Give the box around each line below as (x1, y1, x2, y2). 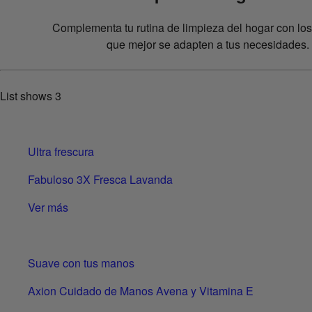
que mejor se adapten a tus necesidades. (107, 36, 310, 52)
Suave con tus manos (28, 254, 134, 271)
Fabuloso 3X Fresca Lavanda (28, 171, 173, 187)
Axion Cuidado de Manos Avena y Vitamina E (28, 282, 253, 299)
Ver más (28, 198, 68, 215)
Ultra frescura (28, 143, 94, 159)
